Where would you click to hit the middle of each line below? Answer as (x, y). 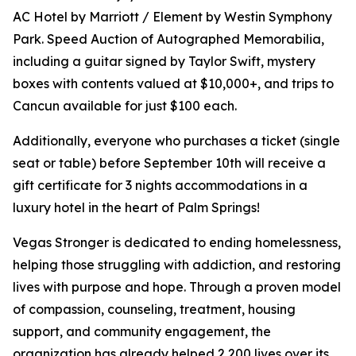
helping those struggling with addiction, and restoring (177, 265)
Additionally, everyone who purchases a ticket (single (176, 141)
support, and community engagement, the (142, 332)
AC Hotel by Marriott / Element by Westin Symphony (172, 17)
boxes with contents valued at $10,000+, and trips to (173, 84)
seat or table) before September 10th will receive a (169, 163)
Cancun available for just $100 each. (125, 106)
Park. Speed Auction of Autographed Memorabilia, (168, 39)
